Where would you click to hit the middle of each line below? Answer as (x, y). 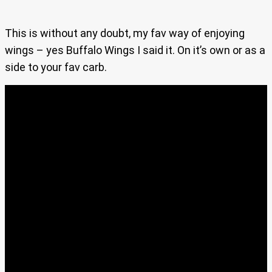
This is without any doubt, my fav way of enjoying (125, 33)
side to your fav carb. (56, 67)
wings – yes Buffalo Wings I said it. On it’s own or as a (135, 50)
